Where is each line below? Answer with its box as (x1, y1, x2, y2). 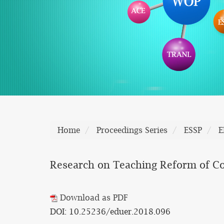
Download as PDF (57, 193, 128, 202)
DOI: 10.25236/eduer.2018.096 (50, 207, 170, 216)
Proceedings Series (96, 125, 167, 134)
